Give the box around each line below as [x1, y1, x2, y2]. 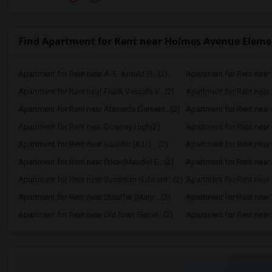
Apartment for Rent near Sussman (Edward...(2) [18, 175, 183, 184]
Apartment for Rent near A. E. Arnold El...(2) [18, 69, 168, 78]
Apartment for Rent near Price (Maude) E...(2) [18, 157, 174, 166]
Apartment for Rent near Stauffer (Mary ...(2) [18, 192, 171, 202]
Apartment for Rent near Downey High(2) [18, 122, 160, 131]
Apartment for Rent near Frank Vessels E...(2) [18, 87, 174, 96]
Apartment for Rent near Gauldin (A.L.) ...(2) [18, 140, 168, 149]
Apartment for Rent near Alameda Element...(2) [18, 104, 180, 114]
